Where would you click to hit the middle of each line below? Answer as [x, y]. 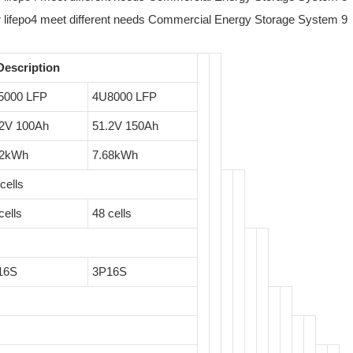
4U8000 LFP [124, 97]
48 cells [111, 214]
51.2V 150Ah [125, 126]
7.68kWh [115, 155]
